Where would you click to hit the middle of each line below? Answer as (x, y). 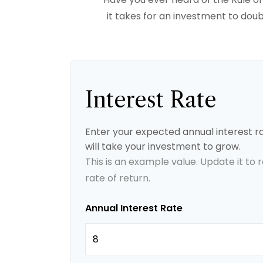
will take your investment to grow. (163, 146)
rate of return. (118, 178)
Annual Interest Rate (134, 208)
